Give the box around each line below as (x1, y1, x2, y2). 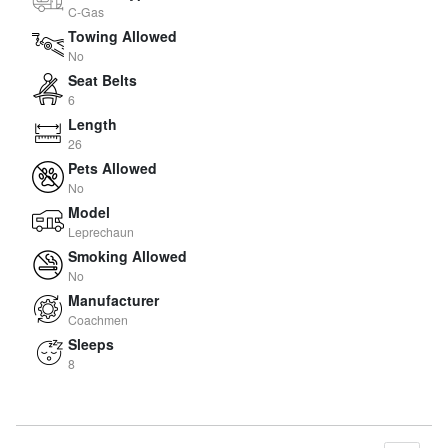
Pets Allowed (68, 157, 157, 178)
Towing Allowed (68, 25, 177, 46)
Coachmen (68, 310, 128, 328)
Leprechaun (68, 222, 134, 240)
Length (68, 113, 117, 134)
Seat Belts (68, 69, 137, 90)
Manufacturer (68, 289, 159, 310)
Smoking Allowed (68, 245, 187, 266)
